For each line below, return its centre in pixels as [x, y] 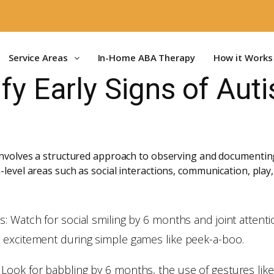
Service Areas [38, 57]
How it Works [243, 57]
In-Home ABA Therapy [146, 57]
